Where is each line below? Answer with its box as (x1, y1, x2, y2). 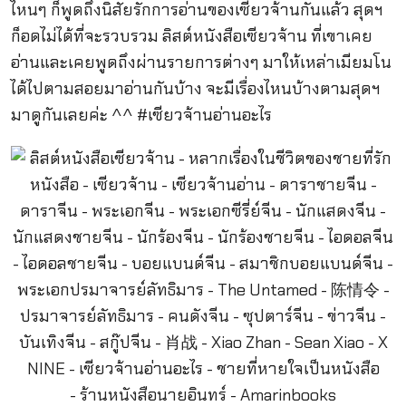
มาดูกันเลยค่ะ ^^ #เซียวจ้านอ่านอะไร (10, 104, 272, 127)
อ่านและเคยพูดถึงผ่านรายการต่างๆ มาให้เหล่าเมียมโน (10, 52, 391, 74)
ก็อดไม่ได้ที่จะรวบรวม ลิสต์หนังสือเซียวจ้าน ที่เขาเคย (10, 25, 372, 48)
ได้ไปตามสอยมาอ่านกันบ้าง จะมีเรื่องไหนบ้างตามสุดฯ (10, 78, 380, 101)
